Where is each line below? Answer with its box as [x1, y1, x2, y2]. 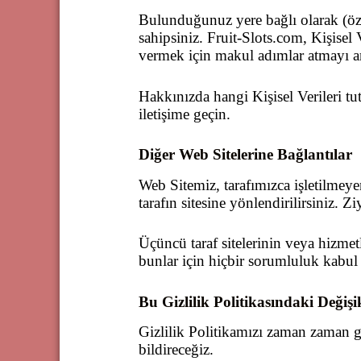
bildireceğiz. [139, 341, 214, 359]
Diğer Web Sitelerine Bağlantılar [139, 146, 352, 163]
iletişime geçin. [139, 105, 230, 122]
